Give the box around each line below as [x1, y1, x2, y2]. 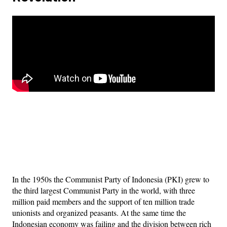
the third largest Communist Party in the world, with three [12, 184, 195, 196]
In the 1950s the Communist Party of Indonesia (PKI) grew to [12, 173, 209, 184]
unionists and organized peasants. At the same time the [12, 207, 186, 218]
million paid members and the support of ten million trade [12, 196, 195, 207]
